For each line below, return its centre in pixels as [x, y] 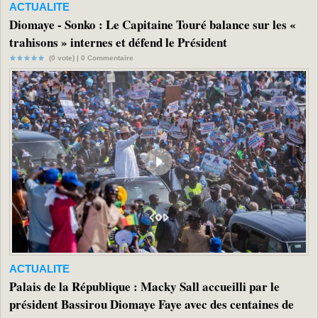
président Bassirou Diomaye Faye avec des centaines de [152, 305]
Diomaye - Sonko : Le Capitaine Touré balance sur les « [153, 24]
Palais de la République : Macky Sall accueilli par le [144, 287]
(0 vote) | [63, 57]
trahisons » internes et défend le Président [118, 42]
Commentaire [109, 57]
